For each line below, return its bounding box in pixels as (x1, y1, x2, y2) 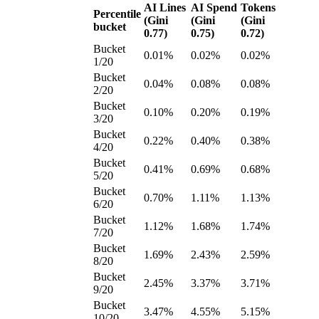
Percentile (93, 8, 141, 21)
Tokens (241, 1, 276, 14)
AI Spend (191, 1, 237, 14)
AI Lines (144, 1, 186, 14)
